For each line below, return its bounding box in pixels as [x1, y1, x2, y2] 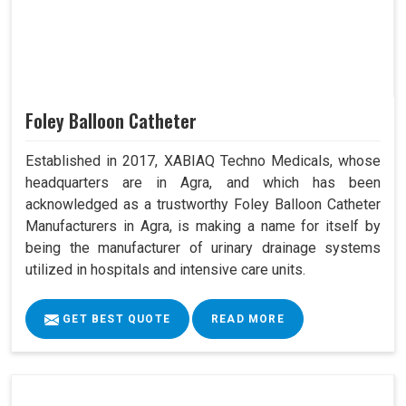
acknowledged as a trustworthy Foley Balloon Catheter [25, 196, 381, 214]
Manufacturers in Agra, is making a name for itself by [25, 217, 381, 236]
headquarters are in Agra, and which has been [25, 174, 381, 192]
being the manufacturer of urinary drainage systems [25, 239, 381, 257]
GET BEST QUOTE [59, 313, 170, 326]
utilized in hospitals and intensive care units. [25, 261, 305, 279]
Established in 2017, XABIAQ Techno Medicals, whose [25, 152, 381, 170]
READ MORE [211, 313, 285, 326]
